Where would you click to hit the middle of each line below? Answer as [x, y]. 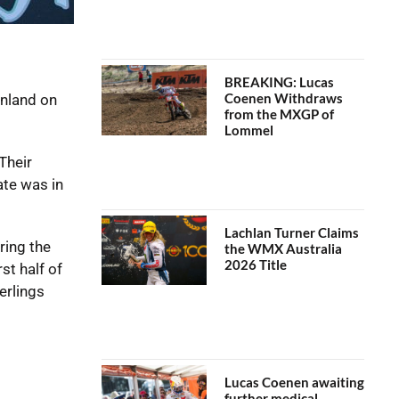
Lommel [248, 130]
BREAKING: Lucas [279, 82]
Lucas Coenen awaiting [294, 382]
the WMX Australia [283, 248]
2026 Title [255, 264]
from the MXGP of [279, 114]
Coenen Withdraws [283, 98]
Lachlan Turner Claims [291, 232]
